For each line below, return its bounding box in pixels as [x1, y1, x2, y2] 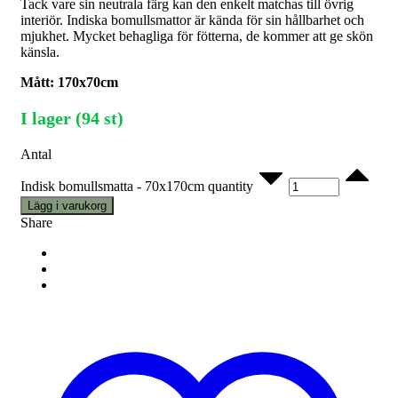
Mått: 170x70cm [20, 75, 118, 91]
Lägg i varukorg [28, 199, 107, 213]
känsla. [20, 44, 60, 60]
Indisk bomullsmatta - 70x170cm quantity [20, 179, 253, 195]
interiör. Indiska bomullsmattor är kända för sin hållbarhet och [20, 12, 364, 28]
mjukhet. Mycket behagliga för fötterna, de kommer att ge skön [20, 28, 373, 44]
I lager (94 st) [20, 108, 123, 129]
